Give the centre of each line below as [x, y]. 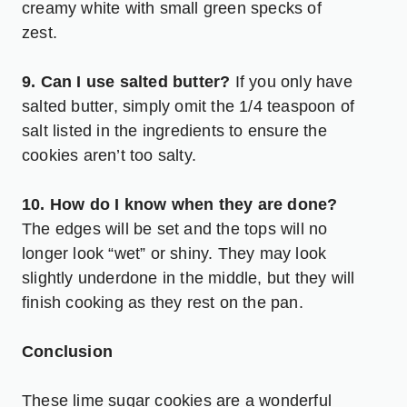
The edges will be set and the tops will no [175, 228]
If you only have [291, 81]
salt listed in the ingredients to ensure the [174, 130]
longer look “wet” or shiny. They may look [174, 253]
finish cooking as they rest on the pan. [163, 302]
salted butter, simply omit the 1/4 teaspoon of [189, 106]
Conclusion [67, 351]
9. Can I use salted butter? [126, 81]
